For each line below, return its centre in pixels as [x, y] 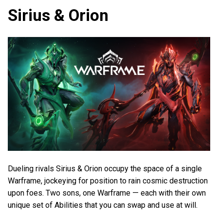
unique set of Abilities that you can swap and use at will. [103, 205]
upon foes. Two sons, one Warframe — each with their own [107, 193]
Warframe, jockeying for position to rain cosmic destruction [108, 181]
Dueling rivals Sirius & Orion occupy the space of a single [105, 169]
